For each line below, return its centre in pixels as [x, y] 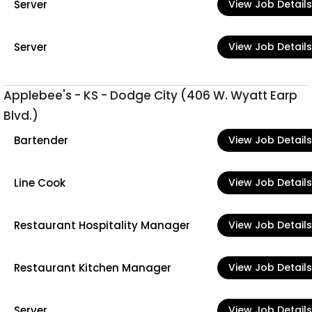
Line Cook [40, 182]
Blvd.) [21, 116]
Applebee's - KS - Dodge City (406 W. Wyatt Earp [150, 95]
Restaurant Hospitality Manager [102, 225]
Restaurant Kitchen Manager [93, 267]
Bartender [41, 140]
